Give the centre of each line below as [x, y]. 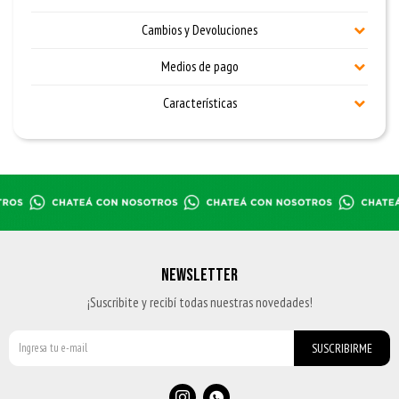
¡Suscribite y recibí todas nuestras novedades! [199, 302]
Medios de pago [199, 66]
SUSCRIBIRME [342, 348]
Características [199, 103]
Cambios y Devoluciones [199, 30]
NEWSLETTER [199, 275]
